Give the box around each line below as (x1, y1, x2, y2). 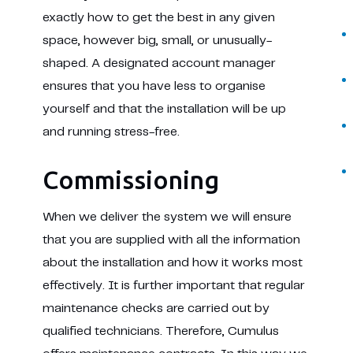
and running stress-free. (42, 126, 180, 138)
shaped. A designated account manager (42, 58, 276, 69)
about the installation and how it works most (42, 257, 303, 269)
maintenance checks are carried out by (42, 303, 269, 314)
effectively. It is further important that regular (42, 280, 305, 292)
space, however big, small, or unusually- (42, 35, 272, 46)
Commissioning (42, 165, 219, 194)
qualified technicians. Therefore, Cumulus (42, 325, 279, 337)
